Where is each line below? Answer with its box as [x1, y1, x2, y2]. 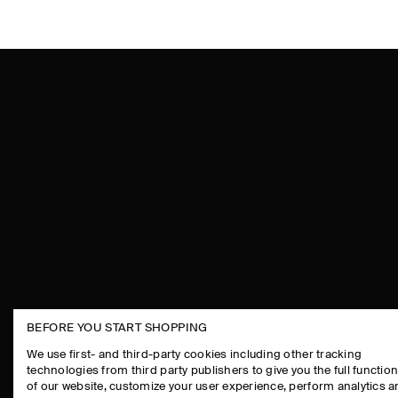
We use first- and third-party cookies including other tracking [27, 348, 362, 361]
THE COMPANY [115, 338, 203, 349]
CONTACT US [311, 371, 387, 383]
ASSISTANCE [311, 338, 386, 349]
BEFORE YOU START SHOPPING [27, 322, 208, 334]
